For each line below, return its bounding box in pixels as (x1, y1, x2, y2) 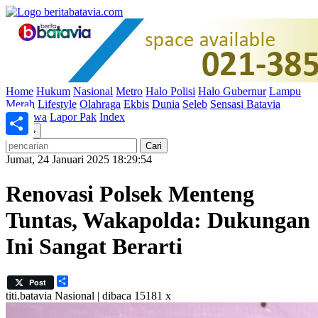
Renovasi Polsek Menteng (6, 181, 254, 207)
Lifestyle (38, 98, 77, 110)
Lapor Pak (50, 111, 97, 123)
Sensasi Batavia (210, 98, 280, 110)
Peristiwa (6, 111, 47, 123)
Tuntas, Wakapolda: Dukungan (6, 207, 310, 234)
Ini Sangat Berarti (6, 234, 182, 260)
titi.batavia (6, 289, 52, 302)
